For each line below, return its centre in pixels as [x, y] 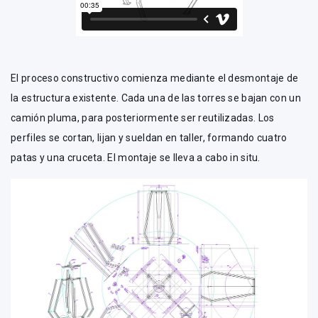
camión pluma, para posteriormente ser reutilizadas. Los [143, 117]
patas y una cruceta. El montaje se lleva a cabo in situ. [136, 157]
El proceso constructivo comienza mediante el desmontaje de [155, 78]
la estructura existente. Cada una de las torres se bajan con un [156, 98]
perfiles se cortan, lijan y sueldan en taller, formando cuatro [149, 137]
